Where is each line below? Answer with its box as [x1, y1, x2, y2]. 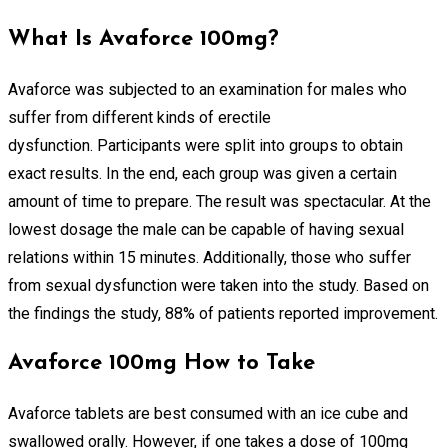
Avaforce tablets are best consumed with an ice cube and [8, 403, 408, 423]
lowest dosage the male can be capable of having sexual [8, 219, 404, 239]
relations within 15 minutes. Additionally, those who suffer [8, 247, 411, 267]
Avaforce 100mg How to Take [8, 351, 315, 375]
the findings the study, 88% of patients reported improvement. [8, 303, 438, 323]
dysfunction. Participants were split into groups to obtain [8, 135, 403, 155]
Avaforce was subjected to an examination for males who [8, 79, 407, 99]
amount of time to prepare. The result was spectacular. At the [8, 191, 431, 211]
